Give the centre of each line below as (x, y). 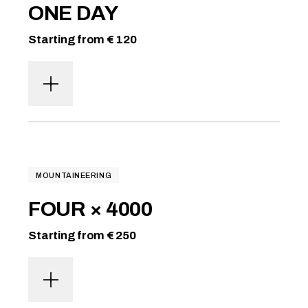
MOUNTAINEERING (74, 175)
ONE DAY (73, 13)
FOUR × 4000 (90, 209)
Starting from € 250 (82, 235)
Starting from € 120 (82, 40)
